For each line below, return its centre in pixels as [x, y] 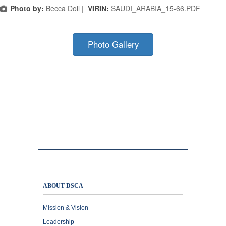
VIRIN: [99, 8]
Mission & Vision [66, 208]
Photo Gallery [113, 45]
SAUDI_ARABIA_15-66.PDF [156, 8]
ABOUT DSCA [63, 186]
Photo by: [27, 8]
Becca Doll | [66, 8]
